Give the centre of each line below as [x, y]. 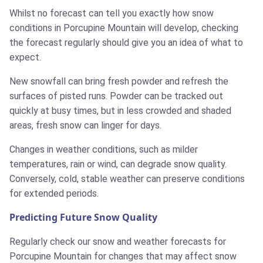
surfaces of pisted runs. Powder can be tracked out [116, 96]
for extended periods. [54, 194]
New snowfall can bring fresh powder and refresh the [119, 82]
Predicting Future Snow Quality [83, 218]
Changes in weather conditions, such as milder [104, 150]
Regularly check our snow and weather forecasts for [118, 242]
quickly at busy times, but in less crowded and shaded [120, 111]
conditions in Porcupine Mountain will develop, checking [124, 28]
